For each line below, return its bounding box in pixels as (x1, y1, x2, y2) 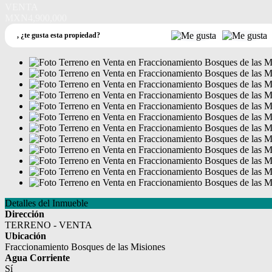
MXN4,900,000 (5, 13, 67, 24)
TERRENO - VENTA (5, 220, 92, 231)
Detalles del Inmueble (5, 198, 88, 209)
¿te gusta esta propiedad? (21, 31, 100, 40)
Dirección (5, 209, 44, 220)
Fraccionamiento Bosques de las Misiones (5, 242, 165, 253)
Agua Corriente (5, 253, 70, 263)
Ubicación (5, 231, 46, 242)
